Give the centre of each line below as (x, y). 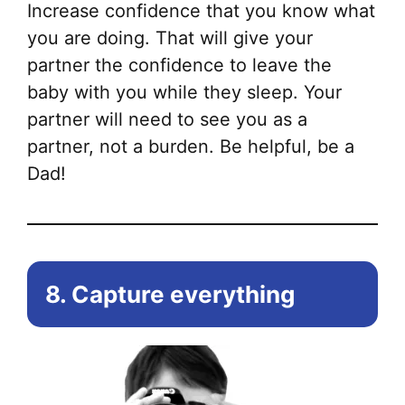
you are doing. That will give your (170, 38)
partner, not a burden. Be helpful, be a (191, 147)
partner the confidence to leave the (179, 66)
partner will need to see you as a (167, 120)
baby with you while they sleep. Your (184, 93)
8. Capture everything (170, 295)
